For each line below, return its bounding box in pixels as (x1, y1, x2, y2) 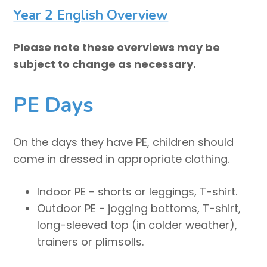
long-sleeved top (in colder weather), (37, 218, 238, 233)
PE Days (13, 91, 94, 120)
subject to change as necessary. (13, 57, 197, 72)
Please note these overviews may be (13, 40, 221, 55)
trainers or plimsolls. (37, 234, 144, 250)
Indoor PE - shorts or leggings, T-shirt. (37, 184, 238, 200)
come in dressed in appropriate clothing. (13, 151, 230, 167)
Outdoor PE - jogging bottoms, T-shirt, (37, 201, 241, 216)
